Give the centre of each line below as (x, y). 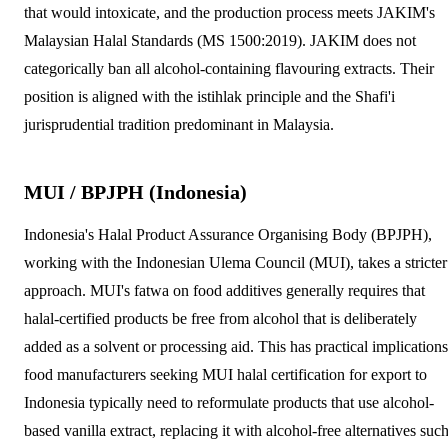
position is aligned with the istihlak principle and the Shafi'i (209, 96)
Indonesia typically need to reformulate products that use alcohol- (229, 402)
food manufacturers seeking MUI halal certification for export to (225, 374)
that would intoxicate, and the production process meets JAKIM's (229, 12)
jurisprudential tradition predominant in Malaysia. (179, 124)
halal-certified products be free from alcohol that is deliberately (220, 318)
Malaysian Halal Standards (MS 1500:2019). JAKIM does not (220, 40)
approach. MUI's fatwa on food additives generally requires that (224, 290)
